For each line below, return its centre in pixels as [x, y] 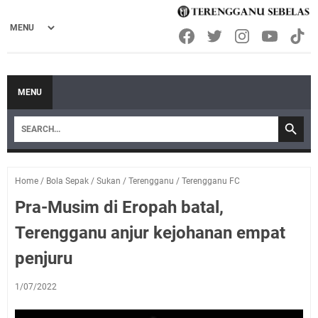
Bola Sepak [67, 181]
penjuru [44, 259]
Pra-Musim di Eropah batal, [119, 208]
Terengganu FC [211, 181]
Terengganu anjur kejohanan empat [150, 233]
